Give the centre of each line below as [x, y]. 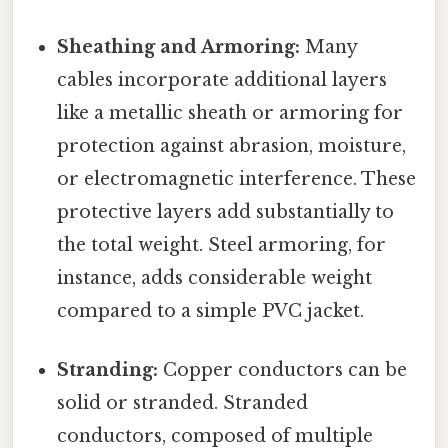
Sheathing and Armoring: [179, 47]
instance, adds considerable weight [215, 278]
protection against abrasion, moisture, [232, 146]
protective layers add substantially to [226, 212]
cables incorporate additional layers [222, 80]
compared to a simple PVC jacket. [211, 311]
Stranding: [108, 370]
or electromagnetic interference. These [237, 179]
